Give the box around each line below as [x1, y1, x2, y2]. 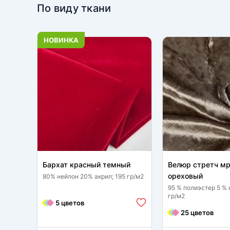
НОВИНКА [44, 36, 79, 44]
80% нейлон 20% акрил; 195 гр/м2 [43, 172, 144, 180]
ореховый [168, 171, 203, 180]
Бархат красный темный [43, 160, 130, 169]
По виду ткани [37, 2, 111, 14]
